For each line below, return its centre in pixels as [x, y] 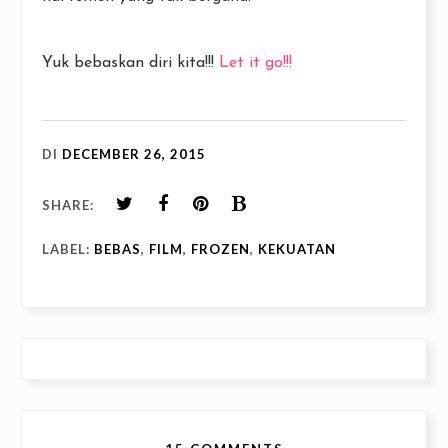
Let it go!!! [255, 63]
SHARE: [68, 205]
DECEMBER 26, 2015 [134, 154]
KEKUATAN [297, 249]
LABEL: [68, 249]
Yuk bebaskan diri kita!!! [130, 63]
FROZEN [220, 249]
